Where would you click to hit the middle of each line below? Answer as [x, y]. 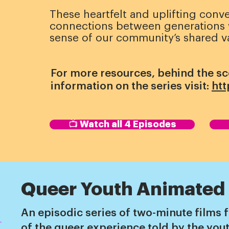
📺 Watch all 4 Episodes [122, 124]
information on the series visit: [131, 86]
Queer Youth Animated [123, 189]
